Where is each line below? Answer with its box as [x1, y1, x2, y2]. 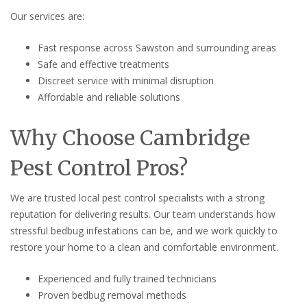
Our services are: [10, 10, 84, 23]
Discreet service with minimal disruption [38, 74, 214, 88]
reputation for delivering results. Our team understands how [10, 208, 275, 221]
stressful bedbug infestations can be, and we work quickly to [10, 224, 278, 238]
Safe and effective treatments [38, 58, 169, 71]
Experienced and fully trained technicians [38, 272, 217, 286]
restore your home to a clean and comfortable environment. [10, 241, 278, 254]
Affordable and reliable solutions [38, 90, 180, 104]
